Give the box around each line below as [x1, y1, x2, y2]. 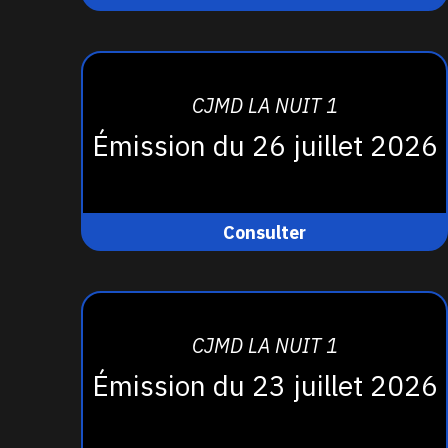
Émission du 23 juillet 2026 [91, 366, 438, 404]
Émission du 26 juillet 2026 [91, 126, 438, 164]
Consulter [223, 220, 307, 244]
